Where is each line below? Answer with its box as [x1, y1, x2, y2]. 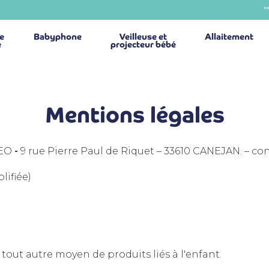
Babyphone [34, 31, 82, 42]
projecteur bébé [110, 39, 177, 50]
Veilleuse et [119, 31, 168, 42]
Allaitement [205, 31, 254, 42]
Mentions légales [44, 101, 225, 129]
